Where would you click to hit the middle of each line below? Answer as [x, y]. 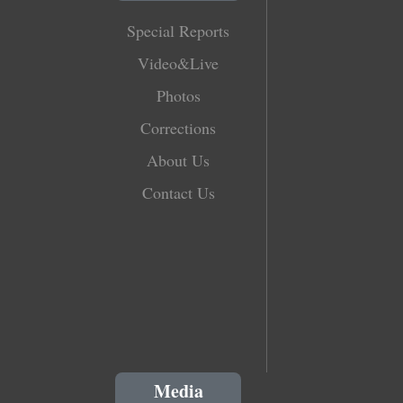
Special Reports [178, 30]
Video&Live [178, 63]
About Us [178, 160]
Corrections [178, 127]
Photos [178, 95]
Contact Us [178, 192]
